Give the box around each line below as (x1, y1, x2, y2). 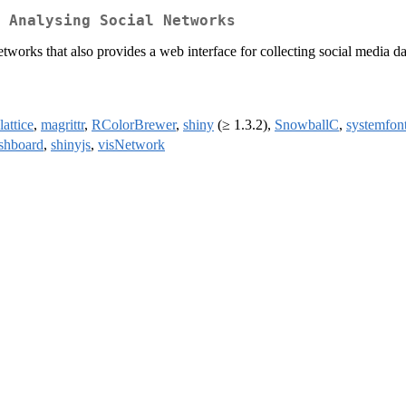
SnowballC (275, 117, 339, 133)
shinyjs (51, 137, 91, 153)
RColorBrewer (92, 117, 176, 133)
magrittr (41, 117, 84, 133)
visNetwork (98, 137, 165, 153)
